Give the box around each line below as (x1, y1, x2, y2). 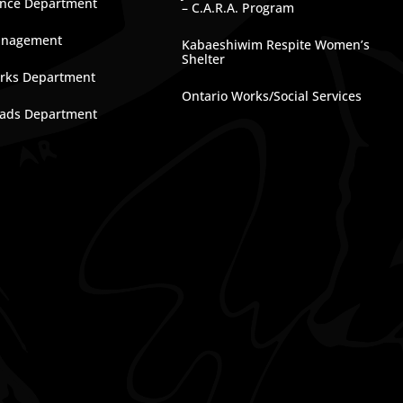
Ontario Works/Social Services (182, 87, 363, 104)
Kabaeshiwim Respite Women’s (182, 36, 371, 53)
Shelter (182, 50, 226, 67)
